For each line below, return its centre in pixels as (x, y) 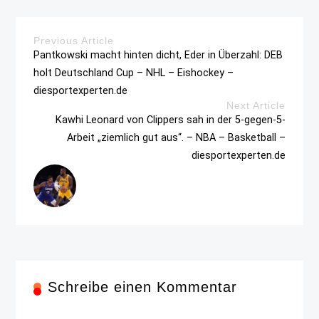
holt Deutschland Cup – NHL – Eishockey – (134, 73)
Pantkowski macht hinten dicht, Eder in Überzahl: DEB (158, 55)
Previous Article (74, 40)
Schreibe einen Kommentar (143, 287)
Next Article (256, 105)
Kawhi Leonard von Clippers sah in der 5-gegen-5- (170, 120)
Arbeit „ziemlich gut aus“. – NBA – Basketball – (176, 137)
